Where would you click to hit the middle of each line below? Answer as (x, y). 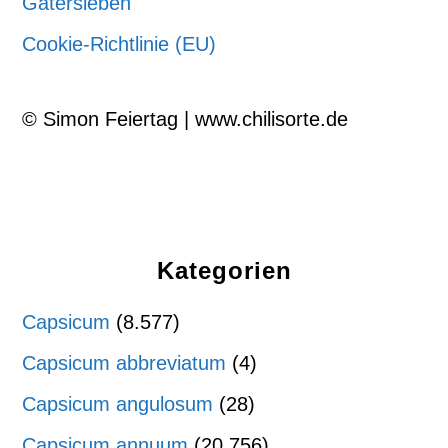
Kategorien (224, 270)
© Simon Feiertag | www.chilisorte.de (185, 119)
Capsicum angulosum (118, 404)
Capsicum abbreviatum (124, 363)
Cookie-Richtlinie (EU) (119, 44)
